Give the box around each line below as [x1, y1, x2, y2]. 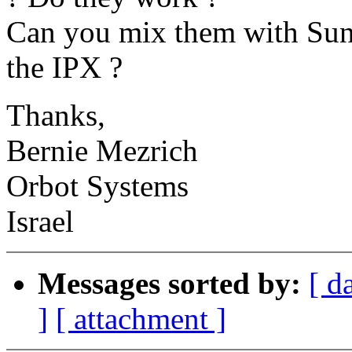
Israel [6, 204, 74, 239]
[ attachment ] [56, 302, 226, 336]
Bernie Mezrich [6, 134, 198, 168]
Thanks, [6, 98, 105, 133]
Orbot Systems [6, 169, 189, 203]
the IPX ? [6, 50, 123, 85]
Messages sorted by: [38, 266, 301, 301]
